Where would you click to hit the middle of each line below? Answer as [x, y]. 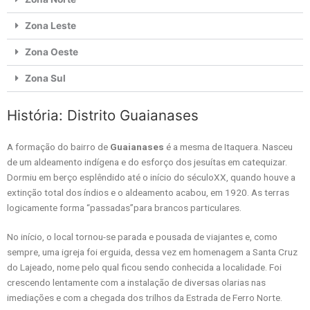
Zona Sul [45, 78]
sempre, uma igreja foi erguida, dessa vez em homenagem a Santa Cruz [152, 252]
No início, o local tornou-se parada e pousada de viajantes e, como [142, 236]
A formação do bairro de [58, 146]
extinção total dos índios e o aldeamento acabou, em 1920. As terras [148, 192]
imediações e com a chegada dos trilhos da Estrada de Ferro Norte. [145, 297]
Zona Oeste [51, 52]
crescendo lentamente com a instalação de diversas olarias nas [136, 282]
